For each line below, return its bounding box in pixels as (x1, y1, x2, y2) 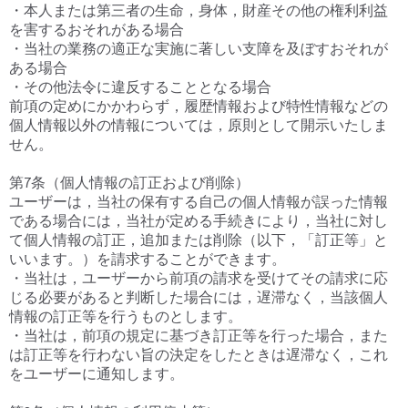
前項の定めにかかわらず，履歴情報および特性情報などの (9, 97, 388, 116)
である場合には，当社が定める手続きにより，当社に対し (9, 211, 388, 230)
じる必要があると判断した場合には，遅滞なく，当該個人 (9, 288, 388, 307)
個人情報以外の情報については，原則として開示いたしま (9, 116, 388, 135)
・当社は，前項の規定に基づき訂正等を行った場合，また (9, 326, 388, 345)
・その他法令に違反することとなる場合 (9, 77, 271, 97)
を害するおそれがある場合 (9, 20, 184, 39)
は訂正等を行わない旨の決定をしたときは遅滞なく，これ (9, 345, 388, 364)
